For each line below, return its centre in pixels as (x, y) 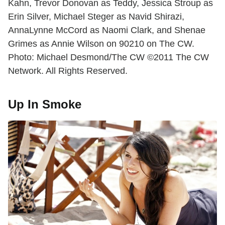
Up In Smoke (45, 104)
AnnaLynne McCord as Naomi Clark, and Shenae (107, 30)
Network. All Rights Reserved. (68, 71)
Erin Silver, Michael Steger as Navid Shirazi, (96, 16)
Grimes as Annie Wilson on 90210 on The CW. (101, 43)
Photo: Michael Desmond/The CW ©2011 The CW (108, 57)
